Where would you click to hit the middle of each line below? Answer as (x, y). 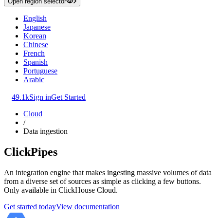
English (35, 18)
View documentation (88, 206)
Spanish (36, 62)
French (34, 53)
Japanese (37, 27)
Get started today (30, 206)
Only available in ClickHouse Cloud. (61, 190)
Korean (35, 36)
